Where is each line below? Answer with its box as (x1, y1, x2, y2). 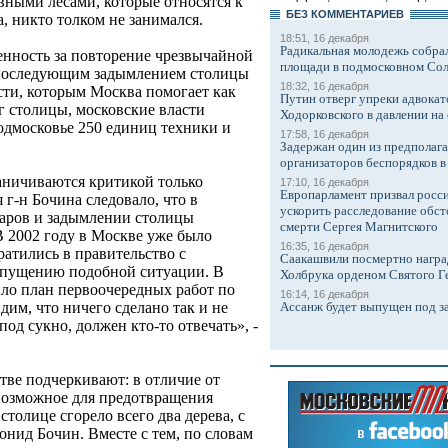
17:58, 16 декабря (280, 128, 369, 140)
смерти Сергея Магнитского (280, 219, 438, 234)
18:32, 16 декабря (280, 80, 369, 92)
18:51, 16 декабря (280, 32, 369, 44)
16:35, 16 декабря (280, 240, 369, 252)
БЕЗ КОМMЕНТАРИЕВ (280, 8, 410, 20)
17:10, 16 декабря (280, 176, 369, 188)
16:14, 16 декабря (280, 288, 369, 300)
